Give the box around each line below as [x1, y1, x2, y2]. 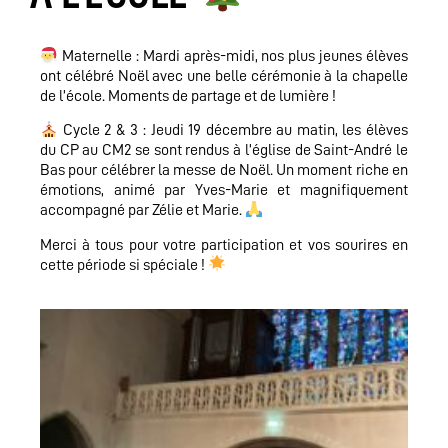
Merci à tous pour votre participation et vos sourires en [40, 236, 408, 253]
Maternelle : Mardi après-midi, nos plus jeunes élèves [58, 47, 408, 64]
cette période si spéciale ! [40, 256, 208, 273]
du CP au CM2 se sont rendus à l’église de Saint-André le [40, 142, 408, 159]
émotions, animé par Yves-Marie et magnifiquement [40, 182, 408, 199]
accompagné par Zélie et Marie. [40, 202, 245, 219]
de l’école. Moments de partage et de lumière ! [40, 87, 336, 104]
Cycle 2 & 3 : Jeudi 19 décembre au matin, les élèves [58, 122, 408, 139]
